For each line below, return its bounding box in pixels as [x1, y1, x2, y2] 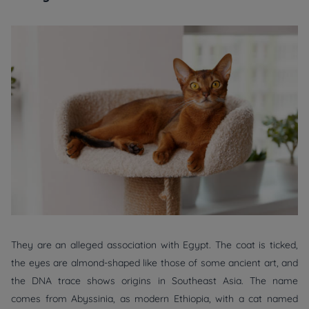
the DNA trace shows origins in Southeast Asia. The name [11, 275, 298, 288]
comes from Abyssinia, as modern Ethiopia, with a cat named [11, 292, 298, 306]
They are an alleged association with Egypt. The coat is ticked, [11, 239, 298, 252]
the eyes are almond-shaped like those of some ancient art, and [11, 257, 298, 270]
